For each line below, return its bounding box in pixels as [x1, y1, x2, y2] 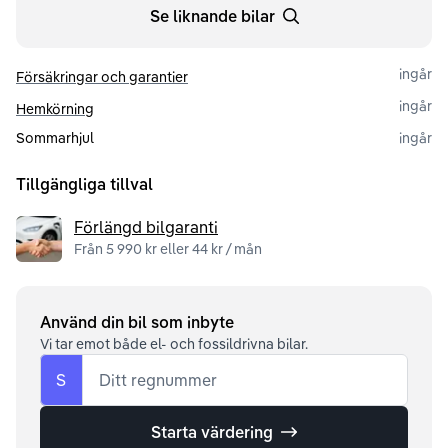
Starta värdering [151, 421, 273, 442]
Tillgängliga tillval [16, 173, 153, 194]
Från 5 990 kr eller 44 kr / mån [74, 239, 262, 258]
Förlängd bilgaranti [74, 216, 218, 237]
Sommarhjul [16, 128, 94, 147]
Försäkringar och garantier [16, 67, 188, 86]
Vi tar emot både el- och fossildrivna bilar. [40, 334, 308, 353]
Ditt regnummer [99, 369, 217, 390]
